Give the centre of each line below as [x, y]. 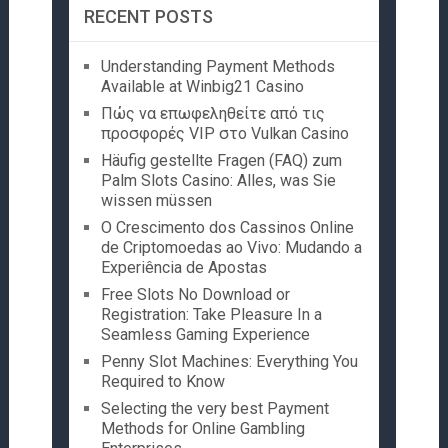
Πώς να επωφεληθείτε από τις [212, 114]
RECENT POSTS [148, 17]
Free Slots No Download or [195, 295]
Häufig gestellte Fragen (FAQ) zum [221, 161]
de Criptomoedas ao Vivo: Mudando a [231, 248]
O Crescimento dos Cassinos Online [227, 228]
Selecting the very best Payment [214, 409]
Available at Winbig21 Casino [202, 87]
